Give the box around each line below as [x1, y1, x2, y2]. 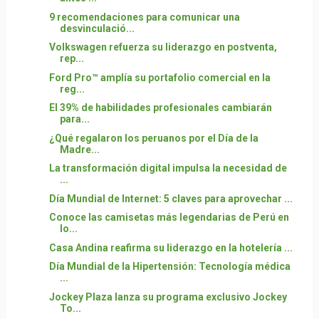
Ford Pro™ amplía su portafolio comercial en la [48, 71, 271, 83]
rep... [59, 53, 84, 64]
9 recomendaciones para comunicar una [48, 11, 240, 23]
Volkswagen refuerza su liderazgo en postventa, [48, 41, 277, 53]
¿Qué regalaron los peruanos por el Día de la [48, 132, 258, 144]
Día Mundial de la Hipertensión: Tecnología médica [48, 261, 291, 272]
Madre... [59, 143, 100, 155]
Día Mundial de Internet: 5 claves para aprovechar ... [48, 192, 293, 204]
